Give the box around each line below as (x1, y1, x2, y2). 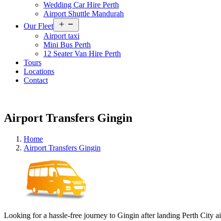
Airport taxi (43, 32, 79, 40)
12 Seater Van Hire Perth (43, 49, 121, 58)
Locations (24, 67, 54, 75)
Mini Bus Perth (43, 40, 91, 49)
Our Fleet (24, 22, 53, 30)
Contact (24, 76, 48, 84)
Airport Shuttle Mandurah (43, 9, 124, 18)
